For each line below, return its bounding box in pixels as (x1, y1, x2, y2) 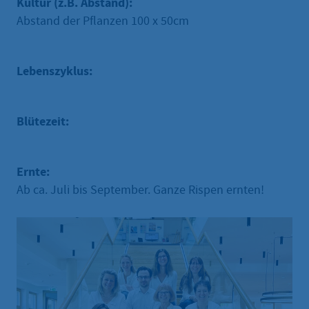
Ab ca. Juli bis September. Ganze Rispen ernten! (17, 182, 264, 199)
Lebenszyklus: (17, 63, 98, 80)
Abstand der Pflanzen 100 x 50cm (17, 13, 189, 30)
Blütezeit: (17, 113, 69, 130)
